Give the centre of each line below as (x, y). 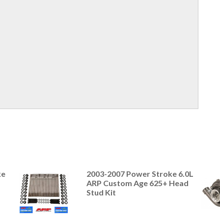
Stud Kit (101, 192)
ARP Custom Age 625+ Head (137, 183)
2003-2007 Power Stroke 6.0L (140, 174)
